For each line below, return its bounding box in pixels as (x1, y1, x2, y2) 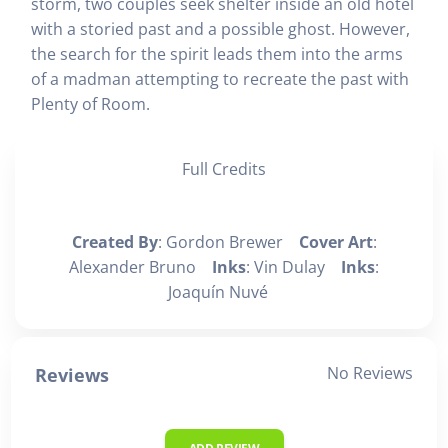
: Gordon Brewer (157, 230, 299, 253)
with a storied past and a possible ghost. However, (31, 17, 410, 40)
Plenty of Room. (31, 92, 150, 115)
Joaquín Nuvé (168, 280, 280, 303)
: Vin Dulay (246, 255, 341, 278)
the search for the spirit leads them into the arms (31, 42, 403, 65)
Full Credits (182, 157, 266, 180)
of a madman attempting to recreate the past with (31, 67, 409, 90)
